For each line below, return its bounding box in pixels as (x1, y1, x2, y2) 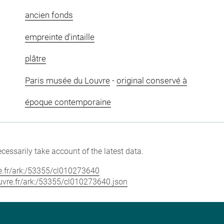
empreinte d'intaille (24, 31, 94, 42)
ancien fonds (24, 10, 73, 20)
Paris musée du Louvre (24, 75, 110, 85)
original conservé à (116, 75, 187, 85)
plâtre (24, 53, 46, 64)
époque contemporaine (24, 97, 111, 107)
